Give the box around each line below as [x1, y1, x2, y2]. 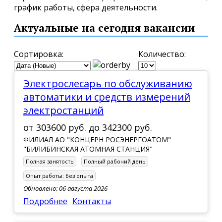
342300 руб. [102, 121, 152, 133]
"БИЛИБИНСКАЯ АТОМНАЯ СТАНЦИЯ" [23, 144, 153, 154]
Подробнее [23, 195, 67, 207]
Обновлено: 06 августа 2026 [23, 183, 108, 193]
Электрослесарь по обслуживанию [23, 76, 30, 90]
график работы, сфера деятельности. [14, 2, 158, 13]
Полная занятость [26, 157, 74, 165]
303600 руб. [36, 121, 89, 133]
